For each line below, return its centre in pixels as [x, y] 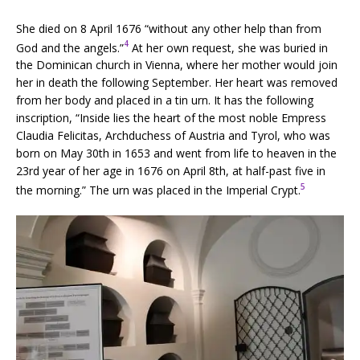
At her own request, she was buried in [228, 47]
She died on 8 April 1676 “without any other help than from [169, 28]
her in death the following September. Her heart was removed [177, 83]
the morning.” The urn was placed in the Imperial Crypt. [158, 190]
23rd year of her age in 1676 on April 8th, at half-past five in [171, 171]
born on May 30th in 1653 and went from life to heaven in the [176, 153]
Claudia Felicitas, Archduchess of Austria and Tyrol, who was [173, 136]
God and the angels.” [70, 47]
